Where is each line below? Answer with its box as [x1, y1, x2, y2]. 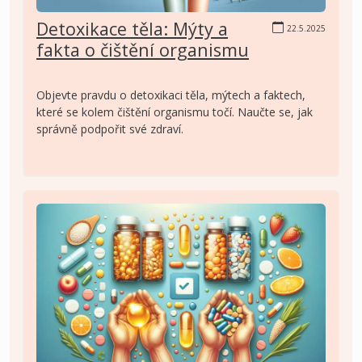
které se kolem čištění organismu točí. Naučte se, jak [36, 103, 313, 120]
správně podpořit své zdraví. [36, 120, 183, 137]
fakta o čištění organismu [36, 37, 249, 61]
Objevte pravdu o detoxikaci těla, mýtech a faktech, [36, 86, 305, 103]
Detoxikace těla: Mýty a [36, 16, 228, 40]
